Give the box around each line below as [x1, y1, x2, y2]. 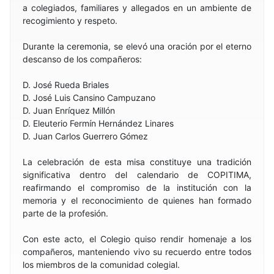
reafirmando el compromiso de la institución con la [23, 182, 251, 193]
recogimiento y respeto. [23, 15, 117, 26]
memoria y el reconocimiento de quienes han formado [23, 195, 251, 206]
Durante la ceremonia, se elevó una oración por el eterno [23, 41, 251, 51]
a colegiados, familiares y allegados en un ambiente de [23, 2, 251, 13]
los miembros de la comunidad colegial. [23, 259, 180, 270]
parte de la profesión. [23, 208, 108, 218]
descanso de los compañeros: [23, 54, 142, 64]
